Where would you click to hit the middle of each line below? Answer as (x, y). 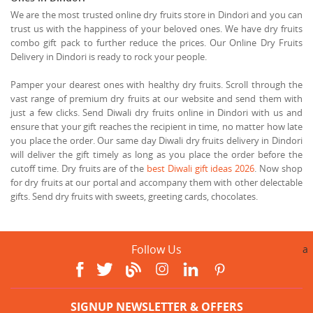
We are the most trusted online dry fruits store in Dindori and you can (156, 14)
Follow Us (156, 249)
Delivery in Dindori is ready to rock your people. (109, 56)
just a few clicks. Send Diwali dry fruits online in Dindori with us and (156, 112)
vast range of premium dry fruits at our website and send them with (156, 98)
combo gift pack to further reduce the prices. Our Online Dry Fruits (156, 42)
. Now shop (279, 168)
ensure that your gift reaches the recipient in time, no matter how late (156, 126)
